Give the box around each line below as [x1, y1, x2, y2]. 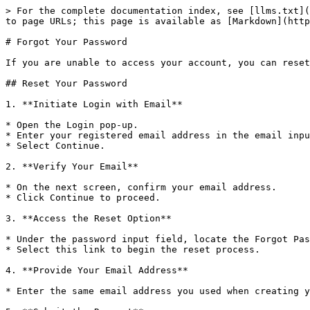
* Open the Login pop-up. [6, 120, 138, 130]
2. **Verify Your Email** [6, 161, 138, 172]
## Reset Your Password [6, 78, 127, 89]
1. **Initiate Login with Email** [6, 99, 183, 109]
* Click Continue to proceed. [6, 192, 161, 203]
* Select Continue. [6, 140, 105, 151]
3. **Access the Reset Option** [6, 213, 172, 224]
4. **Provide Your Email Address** [6, 265, 188, 275]
